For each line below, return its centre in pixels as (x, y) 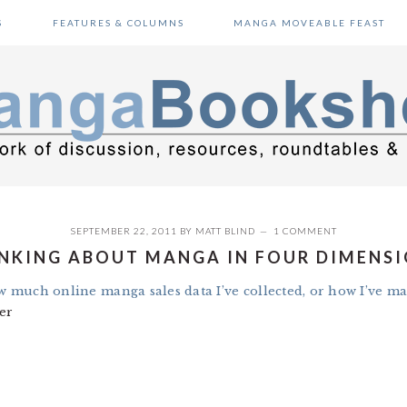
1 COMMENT (305, 231)
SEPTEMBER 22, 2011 (124, 231)
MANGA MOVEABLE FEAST (309, 23)
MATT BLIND (225, 231)
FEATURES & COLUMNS (118, 23)
